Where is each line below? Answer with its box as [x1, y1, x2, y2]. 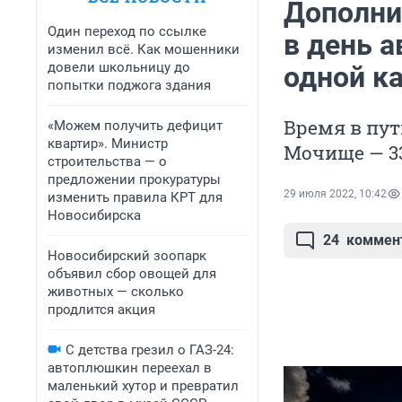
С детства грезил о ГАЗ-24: [66, 342, 234, 358]
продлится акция [48, 301, 155, 318]
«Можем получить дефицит [48, 118, 223, 134]
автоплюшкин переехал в [48, 360, 212, 376]
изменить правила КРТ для [48, 189, 223, 205]
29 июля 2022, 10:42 [284, 188, 387, 201]
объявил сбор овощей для [48, 266, 216, 282]
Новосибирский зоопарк [48, 248, 206, 264]
